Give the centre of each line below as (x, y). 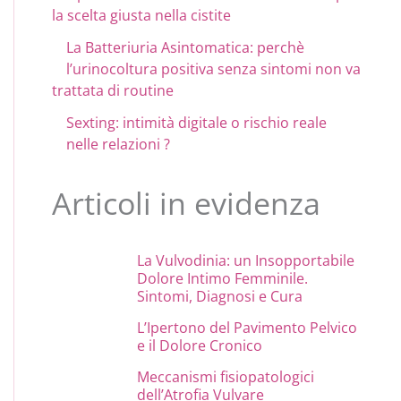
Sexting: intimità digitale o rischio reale (197, 122)
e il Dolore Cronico (200, 345)
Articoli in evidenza (187, 203)
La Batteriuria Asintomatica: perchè (186, 47)
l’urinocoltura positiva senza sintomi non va (214, 68)
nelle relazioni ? (119, 144)
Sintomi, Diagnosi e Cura (220, 296)
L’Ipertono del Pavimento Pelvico (247, 327)
